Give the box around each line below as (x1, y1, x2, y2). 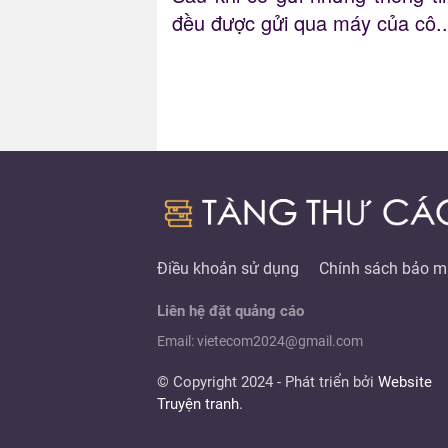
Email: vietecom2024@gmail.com (157, 333, 363, 350)
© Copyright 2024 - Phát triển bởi (157, 373, 378, 392)
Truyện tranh (157, 395, 239, 414)
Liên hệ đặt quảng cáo (157, 302, 304, 321)
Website (378, 373, 432, 392)
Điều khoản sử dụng (157, 259, 299, 279)
